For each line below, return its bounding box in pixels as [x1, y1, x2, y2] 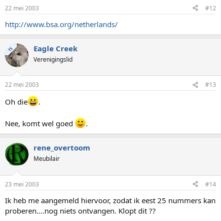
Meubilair [34, 154, 60, 163]
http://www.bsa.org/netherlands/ [5, 19, 118, 29]
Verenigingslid [34, 55, 73, 64]
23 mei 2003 [5, 180, 39, 188]
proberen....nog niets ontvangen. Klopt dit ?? [5, 205, 156, 216]
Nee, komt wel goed [5, 118, 75, 129]
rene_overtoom [34, 143, 90, 153]
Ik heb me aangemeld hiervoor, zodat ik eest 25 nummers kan [5, 195, 216, 205]
